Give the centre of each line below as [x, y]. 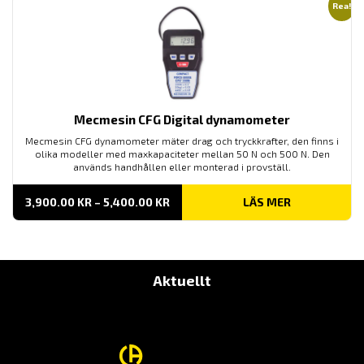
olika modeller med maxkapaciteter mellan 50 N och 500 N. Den [182, 154]
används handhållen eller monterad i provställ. [182, 167]
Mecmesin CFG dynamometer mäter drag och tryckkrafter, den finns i [182, 141]
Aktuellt [182, 281]
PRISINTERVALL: [213, 201]
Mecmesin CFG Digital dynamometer [182, 120]
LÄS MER [266, 202]
